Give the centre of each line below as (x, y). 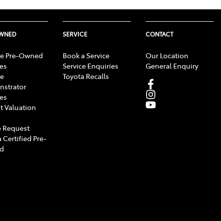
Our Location (167, 55)
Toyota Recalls (86, 76)
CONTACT (159, 34)
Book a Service (86, 55)
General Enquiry (172, 65)
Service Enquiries (91, 65)
